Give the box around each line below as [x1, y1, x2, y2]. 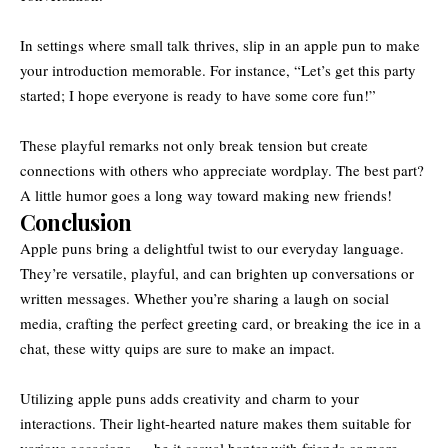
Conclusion [20, 206, 132, 237]
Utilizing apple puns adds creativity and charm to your [20, 387, 359, 408]
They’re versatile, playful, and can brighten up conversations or [20, 262, 414, 283]
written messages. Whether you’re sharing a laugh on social [20, 287, 389, 308]
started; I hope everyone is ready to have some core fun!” [20, 84, 376, 105]
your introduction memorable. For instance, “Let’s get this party [20, 59, 416, 80]
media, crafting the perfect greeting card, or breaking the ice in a [20, 312, 421, 333]
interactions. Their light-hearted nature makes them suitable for [20, 412, 411, 433]
